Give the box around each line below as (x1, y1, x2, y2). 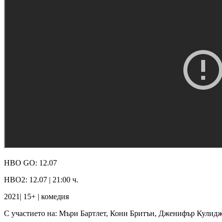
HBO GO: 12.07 (4, 158, 57, 167)
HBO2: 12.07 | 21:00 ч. (4, 175, 78, 184)
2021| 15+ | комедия (4, 192, 69, 201)
